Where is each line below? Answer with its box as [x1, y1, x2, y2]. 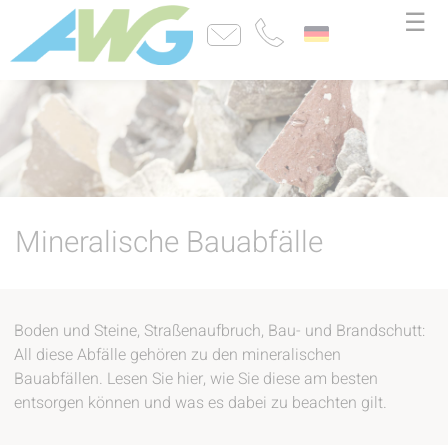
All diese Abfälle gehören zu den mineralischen [14, 342, 342, 367]
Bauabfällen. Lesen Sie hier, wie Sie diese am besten [14, 366, 379, 391]
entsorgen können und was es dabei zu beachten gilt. [14, 390, 388, 415]
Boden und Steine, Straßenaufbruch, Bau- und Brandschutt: [14, 318, 426, 343]
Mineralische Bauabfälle [15, 220, 323, 264]
